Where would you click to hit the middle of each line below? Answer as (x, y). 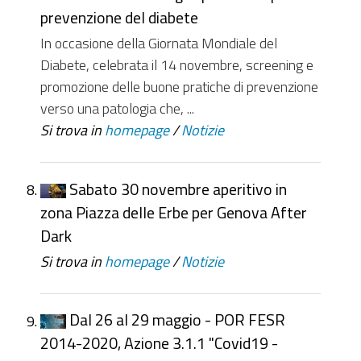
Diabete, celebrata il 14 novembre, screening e (177, 64)
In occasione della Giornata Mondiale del (159, 42)
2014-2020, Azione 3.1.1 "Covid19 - (159, 343)
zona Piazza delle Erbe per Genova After (174, 213)
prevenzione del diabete (119, 18)
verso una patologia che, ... (117, 108)
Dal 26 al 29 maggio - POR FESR (177, 320)
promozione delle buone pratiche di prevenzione (179, 86)
